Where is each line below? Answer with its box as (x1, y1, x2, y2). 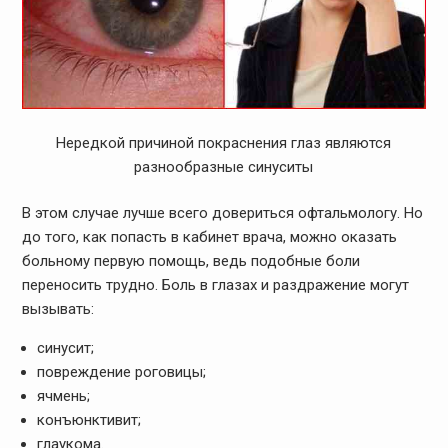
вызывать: (21, 300, 94, 319)
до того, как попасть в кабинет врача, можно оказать (21, 228, 397, 247)
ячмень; (36, 387, 90, 406)
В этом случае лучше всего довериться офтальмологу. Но (21, 204, 423, 223)
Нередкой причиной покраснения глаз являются (56, 133, 392, 152)
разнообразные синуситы (134, 157, 314, 176)
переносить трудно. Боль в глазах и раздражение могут (21, 276, 409, 295)
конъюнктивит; (36, 411, 141, 430)
